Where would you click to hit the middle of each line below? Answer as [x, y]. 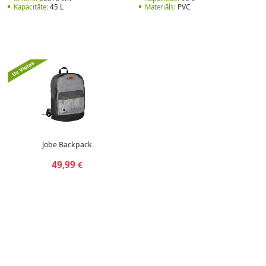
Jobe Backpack [67, 144]
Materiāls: [161, 7]
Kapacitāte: [31, 7]
